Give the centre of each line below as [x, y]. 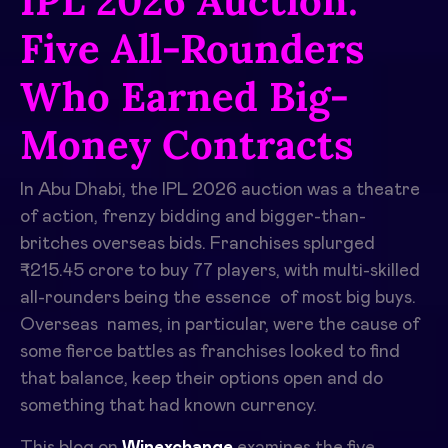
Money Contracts [186, 144]
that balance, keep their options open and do [201, 378]
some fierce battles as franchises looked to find [210, 351]
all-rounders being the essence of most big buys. [218, 297]
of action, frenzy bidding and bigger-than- [193, 216]
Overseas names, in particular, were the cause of [220, 324]
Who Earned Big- [184, 96]
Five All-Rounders [192, 48]
